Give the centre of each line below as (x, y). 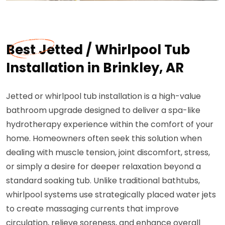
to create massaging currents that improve (92, 208)
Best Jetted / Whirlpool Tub (98, 49)
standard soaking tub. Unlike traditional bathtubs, (103, 180)
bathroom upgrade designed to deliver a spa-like (103, 110)
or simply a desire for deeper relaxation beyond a (103, 166)
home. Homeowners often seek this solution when (104, 138)
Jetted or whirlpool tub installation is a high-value (103, 96)
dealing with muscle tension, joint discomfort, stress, (108, 152)
